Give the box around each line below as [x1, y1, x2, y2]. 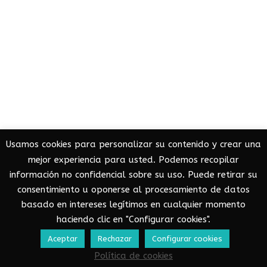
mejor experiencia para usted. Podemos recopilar [28, 154, 239, 165]
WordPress [121, 253, 167, 264]
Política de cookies [94, 250, 173, 261]
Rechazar [98, 234, 132, 243]
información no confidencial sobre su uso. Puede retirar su [10, 169, 257, 180]
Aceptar [48, 234, 77, 243]
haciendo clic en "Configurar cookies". [57, 213, 210, 225]
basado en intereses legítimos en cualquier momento [21, 198, 246, 210]
